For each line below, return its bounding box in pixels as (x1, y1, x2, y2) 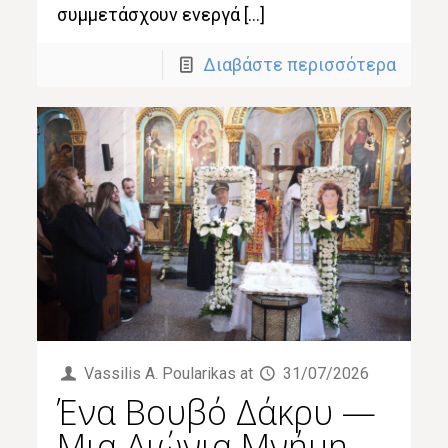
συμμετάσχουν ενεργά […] (57, 3, 266, 25)
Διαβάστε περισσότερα (202, 53, 396, 75)
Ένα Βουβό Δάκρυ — (57, 388, 377, 435)
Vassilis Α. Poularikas (83, 363, 236, 383)
